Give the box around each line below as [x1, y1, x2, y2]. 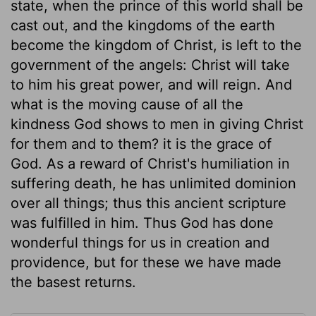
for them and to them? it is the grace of [11, 135, 272, 152]
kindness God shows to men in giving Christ [11, 115, 303, 133]
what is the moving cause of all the [11, 95, 243, 113]
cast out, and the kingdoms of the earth [11, 16, 275, 34]
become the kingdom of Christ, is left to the [11, 36, 302, 54]
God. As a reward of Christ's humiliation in [11, 154, 290, 172]
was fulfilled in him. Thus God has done [11, 214, 274, 231]
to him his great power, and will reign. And [11, 75, 292, 93]
